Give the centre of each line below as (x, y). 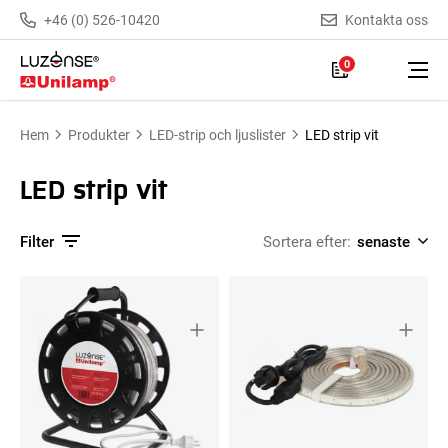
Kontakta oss (386, 19)
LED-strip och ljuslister (217, 134)
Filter (37, 241)
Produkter (99, 134)
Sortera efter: (307, 241)
